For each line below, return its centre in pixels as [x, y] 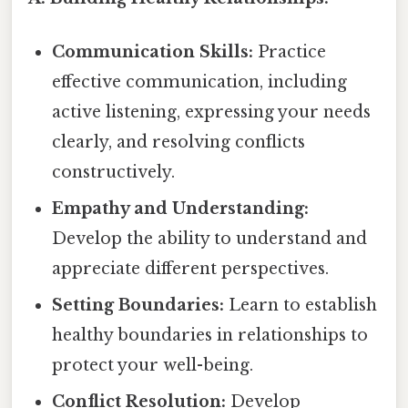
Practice [290, 52]
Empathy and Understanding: [181, 209]
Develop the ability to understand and [210, 239]
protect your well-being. [153, 366]
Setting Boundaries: [138, 306]
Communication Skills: [153, 52]
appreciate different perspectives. [191, 269]
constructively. [114, 173]
